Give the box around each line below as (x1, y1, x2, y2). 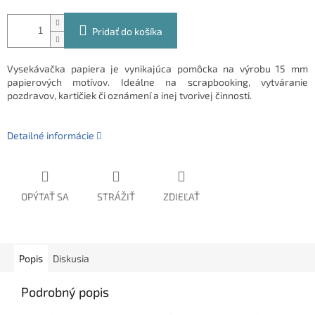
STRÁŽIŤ (97, 191, 135, 203)
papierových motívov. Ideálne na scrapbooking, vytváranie (7, 76, 308, 89)
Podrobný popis (21, 284, 109, 300)
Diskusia (53, 252, 89, 265)
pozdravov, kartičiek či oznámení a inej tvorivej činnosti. (7, 89, 252, 102)
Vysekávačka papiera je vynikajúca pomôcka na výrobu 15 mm (7, 63, 308, 75)
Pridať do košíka (92, 25, 162, 38)
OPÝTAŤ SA (21, 191, 69, 203)
